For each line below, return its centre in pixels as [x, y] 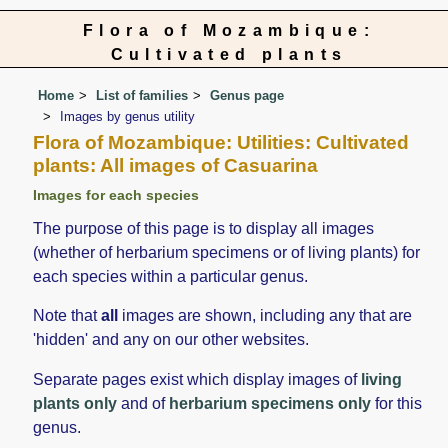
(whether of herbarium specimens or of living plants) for [227, 253]
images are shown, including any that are [265, 316]
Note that [67, 316]
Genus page [247, 95]
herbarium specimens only [270, 403]
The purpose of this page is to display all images [204, 229]
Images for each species [116, 195]
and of [143, 403]
